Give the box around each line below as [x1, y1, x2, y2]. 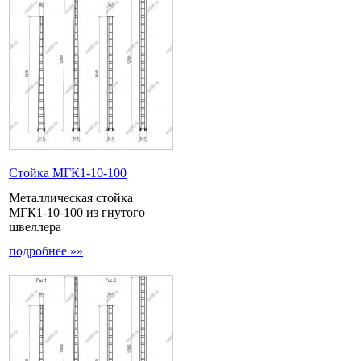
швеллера [9, 219, 61, 234]
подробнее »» [9, 244, 83, 259]
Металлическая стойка [9, 190, 133, 205]
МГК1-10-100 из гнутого [9, 205, 145, 219]
